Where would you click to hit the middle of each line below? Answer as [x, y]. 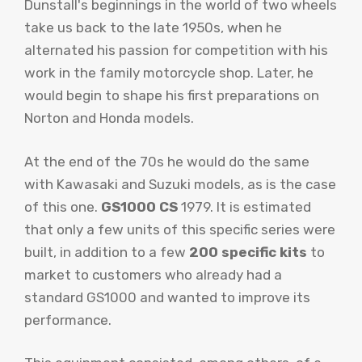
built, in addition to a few [107, 252]
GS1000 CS [139, 206]
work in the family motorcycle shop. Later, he [169, 73]
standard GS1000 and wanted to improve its [167, 297]
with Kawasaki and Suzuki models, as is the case [180, 184]
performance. [68, 320]
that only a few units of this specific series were [180, 229]
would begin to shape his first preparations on [172, 96]
